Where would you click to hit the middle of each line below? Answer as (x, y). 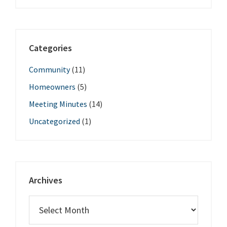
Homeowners (52, 87)
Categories (50, 48)
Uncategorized (54, 121)
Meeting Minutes (58, 104)
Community (49, 70)
